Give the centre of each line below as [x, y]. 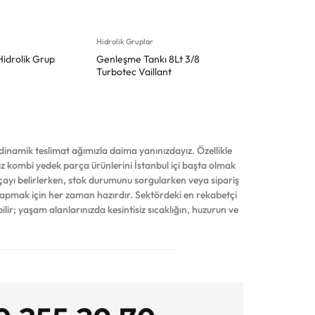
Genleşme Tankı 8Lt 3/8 [148, 59]
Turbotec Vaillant [134, 71]
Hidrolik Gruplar [125, 41]
